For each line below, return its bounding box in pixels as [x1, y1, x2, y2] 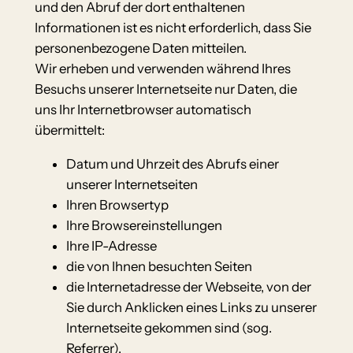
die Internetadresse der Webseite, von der [65, 278, 311, 295]
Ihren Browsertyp [65, 196, 169, 213]
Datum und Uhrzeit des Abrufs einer [65, 155, 279, 172]
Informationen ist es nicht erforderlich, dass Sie [34, 20, 311, 36]
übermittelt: [34, 122, 105, 139]
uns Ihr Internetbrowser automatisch [34, 102, 251, 118]
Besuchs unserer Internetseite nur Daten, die [34, 81, 297, 98]
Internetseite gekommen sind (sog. [65, 319, 272, 336]
